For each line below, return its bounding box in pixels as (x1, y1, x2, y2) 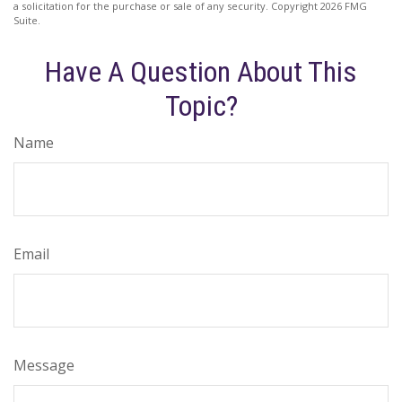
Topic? (164, 89, 238, 123)
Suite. (13, 13, 40, 27)
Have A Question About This (45, 55, 357, 89)
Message (13, 355, 74, 375)
